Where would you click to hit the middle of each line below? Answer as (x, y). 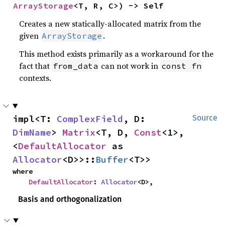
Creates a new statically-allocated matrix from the (110, 23)
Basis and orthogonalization (70, 199)
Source (205, 118)
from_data (76, 66)
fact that (36, 66)
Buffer (112, 159)
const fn (182, 66)
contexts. (35, 78)
